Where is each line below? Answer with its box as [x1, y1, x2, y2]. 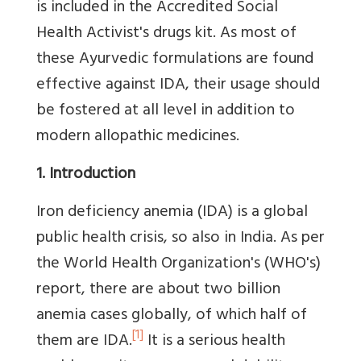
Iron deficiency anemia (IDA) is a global [36, 197, 308, 228]
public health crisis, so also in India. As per [36, 223, 325, 254]
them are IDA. [36, 326, 132, 357]
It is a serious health [143, 326, 285, 357]
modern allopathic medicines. [36, 122, 239, 152]
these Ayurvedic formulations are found [36, 44, 313, 75]
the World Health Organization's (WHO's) [36, 249, 321, 280]
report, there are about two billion [36, 275, 280, 305]
